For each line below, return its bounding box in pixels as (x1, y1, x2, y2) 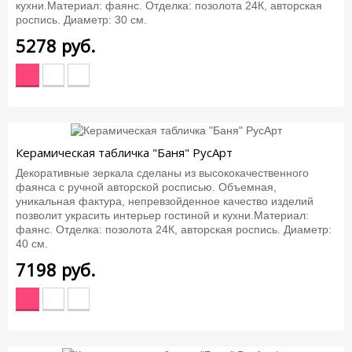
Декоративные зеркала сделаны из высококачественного (16, 167, 309, 180)
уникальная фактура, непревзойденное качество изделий (16, 195, 313, 208)
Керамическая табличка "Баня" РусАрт (16, 144, 233, 160)
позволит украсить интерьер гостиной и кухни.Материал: (16, 209, 309, 222)
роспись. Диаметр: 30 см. (16, 13, 147, 26)
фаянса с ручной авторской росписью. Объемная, (16, 181, 277, 194)
